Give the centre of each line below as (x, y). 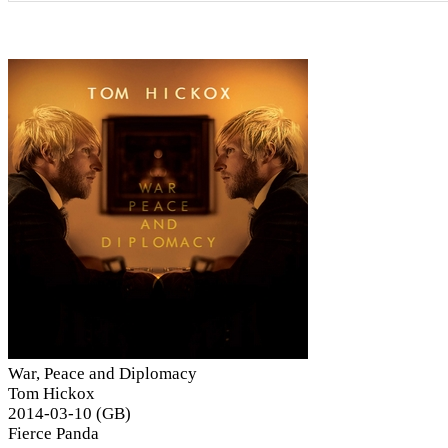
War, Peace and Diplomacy (102, 373)
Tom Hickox (51, 393)
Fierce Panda (53, 433)
